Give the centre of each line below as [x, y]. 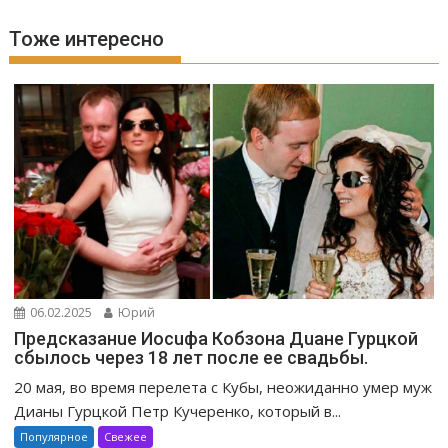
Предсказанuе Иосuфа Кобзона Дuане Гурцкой [216, 338]
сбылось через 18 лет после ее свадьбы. [191, 357]
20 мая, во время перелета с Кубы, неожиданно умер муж [223, 386]
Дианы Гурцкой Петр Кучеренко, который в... [178, 410]
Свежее [126, 436]
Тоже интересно [87, 38]
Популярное [54, 436]
